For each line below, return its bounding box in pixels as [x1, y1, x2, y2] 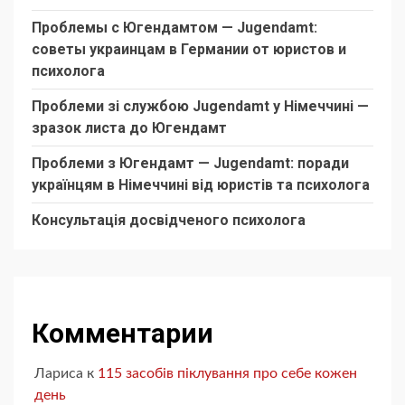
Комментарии [32, 317, 213, 350]
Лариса [34, 366, 83, 381]
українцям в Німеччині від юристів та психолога [32, 176, 370, 194]
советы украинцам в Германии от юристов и [32, 41, 346, 59]
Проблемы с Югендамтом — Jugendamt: [32, 19, 317, 37]
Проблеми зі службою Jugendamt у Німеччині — [32, 98, 369, 116]
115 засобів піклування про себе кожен [98, 366, 357, 381]
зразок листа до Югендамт [32, 119, 231, 137]
